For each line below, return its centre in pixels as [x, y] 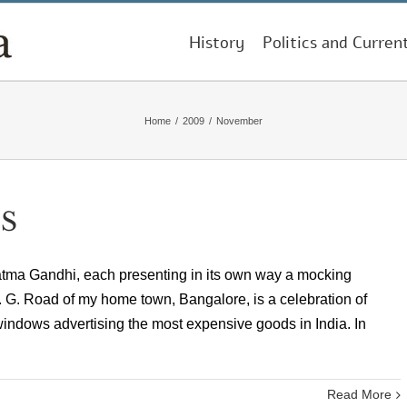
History [217, 43]
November [239, 120]
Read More [359, 394]
